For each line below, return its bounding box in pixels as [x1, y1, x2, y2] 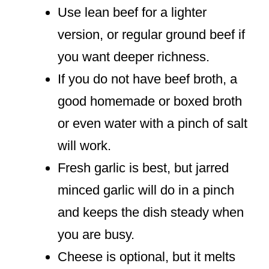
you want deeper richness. [58, 49, 210, 65]
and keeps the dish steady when [58, 205, 244, 220]
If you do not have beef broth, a [58, 71, 237, 87]
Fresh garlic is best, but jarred [58, 160, 229, 176]
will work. [58, 138, 111, 154]
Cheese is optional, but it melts [58, 249, 235, 265]
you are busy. [58, 227, 134, 243]
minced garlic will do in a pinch [58, 183, 234, 198]
